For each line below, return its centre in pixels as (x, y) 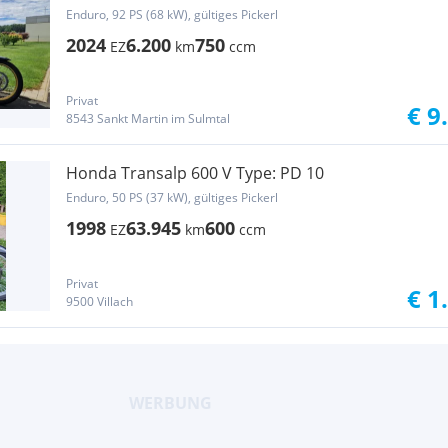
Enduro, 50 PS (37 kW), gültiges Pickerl (172, 197)
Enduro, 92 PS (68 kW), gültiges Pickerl (172, 14)
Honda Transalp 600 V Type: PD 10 (195, 173)
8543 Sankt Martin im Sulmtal (148, 118)
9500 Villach (99, 301)
